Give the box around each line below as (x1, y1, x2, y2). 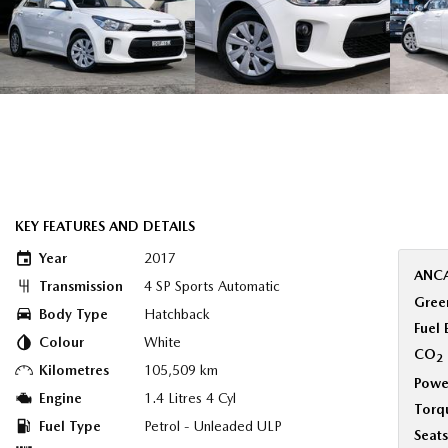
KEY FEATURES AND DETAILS (15, 218, 195, 234)
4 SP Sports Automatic (144, 278, 280, 294)
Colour (39, 334, 84, 350)
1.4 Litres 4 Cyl (144, 390, 236, 406)
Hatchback (144, 306, 210, 322)
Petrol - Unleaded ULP (144, 418, 282, 434)
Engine (39, 390, 82, 406)
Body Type (39, 306, 108, 322)
